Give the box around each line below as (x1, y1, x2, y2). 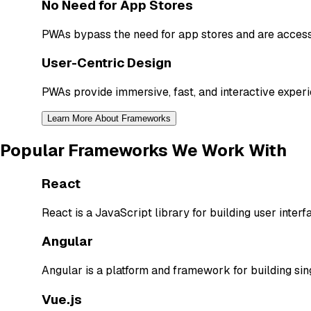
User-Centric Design (42, 54, 172, 72)
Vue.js (42, 290, 83, 308)
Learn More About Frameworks (47, 113, 171, 124)
